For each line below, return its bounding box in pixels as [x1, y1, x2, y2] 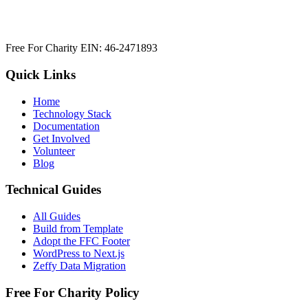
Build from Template [33, 223, 123, 235]
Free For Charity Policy [5, 285, 140, 300]
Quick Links [5, 67, 76, 82]
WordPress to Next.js [33, 247, 124, 260]
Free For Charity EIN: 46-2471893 [5, 42, 157, 54]
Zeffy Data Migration [33, 260, 126, 272]
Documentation [33, 120, 100, 132]
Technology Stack [33, 107, 111, 120]
